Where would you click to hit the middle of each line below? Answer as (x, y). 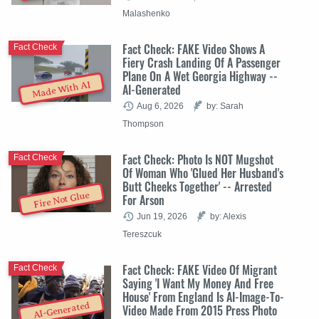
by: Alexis (228, 216)
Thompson (143, 123)
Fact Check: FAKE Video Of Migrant (200, 270)
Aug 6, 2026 (160, 105)
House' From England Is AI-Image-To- (203, 297)
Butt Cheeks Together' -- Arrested (197, 186)
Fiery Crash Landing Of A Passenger (202, 62)
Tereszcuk (142, 234)
